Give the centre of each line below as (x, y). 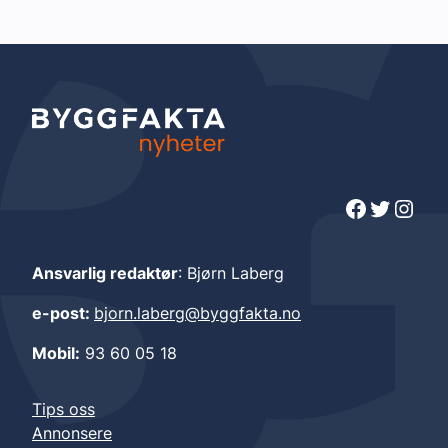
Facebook (349, 207)
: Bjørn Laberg (231, 272)
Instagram (401, 207)
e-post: (63, 312)
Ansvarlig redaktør (105, 272)
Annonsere (72, 432)
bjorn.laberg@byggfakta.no (197, 312)
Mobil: (56, 352)
